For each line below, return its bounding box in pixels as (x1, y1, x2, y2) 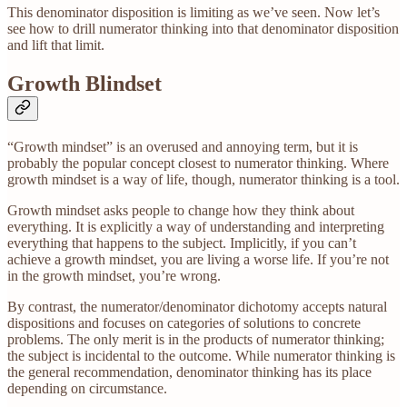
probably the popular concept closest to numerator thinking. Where (7, 154, 389, 171)
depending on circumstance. (7, 380, 167, 396)
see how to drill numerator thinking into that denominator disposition (7, 21, 399, 37)
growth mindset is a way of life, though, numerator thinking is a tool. (7, 171, 400, 187)
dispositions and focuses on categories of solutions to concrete (7, 314, 361, 331)
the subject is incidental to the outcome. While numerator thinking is (7, 347, 395, 363)
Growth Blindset (7, 72, 162, 96)
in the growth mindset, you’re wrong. (7, 267, 221, 283)
